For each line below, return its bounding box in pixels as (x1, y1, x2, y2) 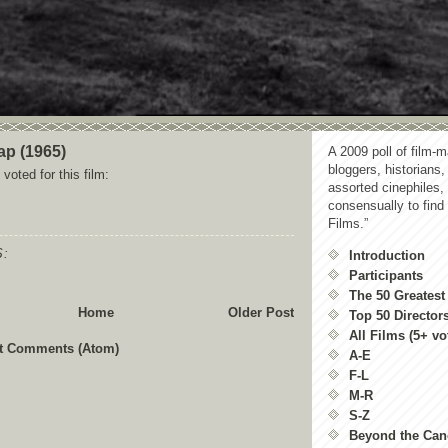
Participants (349, 268, 423, 283)
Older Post (228, 305, 294, 320)
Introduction (349, 248, 425, 263)
